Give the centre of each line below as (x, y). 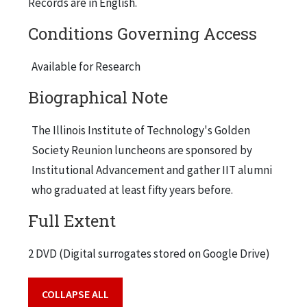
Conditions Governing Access (143, 33)
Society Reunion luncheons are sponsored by (142, 150)
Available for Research (86, 66)
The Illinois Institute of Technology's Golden (141, 130)
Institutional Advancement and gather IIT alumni (152, 170)
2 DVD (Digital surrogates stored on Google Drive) (149, 253)
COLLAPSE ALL (75, 294)
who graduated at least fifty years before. (132, 189)
